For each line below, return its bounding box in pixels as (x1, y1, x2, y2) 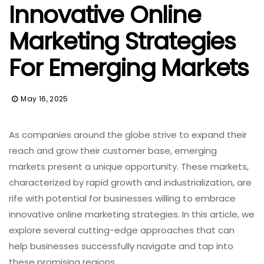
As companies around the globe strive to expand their (9, 128, 247, 141)
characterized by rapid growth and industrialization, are (9, 176, 252, 189)
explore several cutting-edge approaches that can (9, 223, 235, 236)
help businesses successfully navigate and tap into (9, 239, 233, 252)
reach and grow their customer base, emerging (9, 144, 217, 157)
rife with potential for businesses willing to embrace (9, 192, 236, 204)
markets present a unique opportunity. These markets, (9, 160, 249, 173)
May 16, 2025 (21, 93, 68, 104)
